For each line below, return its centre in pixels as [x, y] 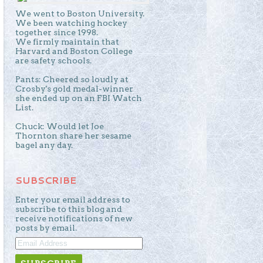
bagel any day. [44, 145]
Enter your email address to [73, 199]
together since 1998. [57, 32]
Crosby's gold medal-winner [74, 88]
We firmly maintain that [67, 41]
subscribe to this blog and [69, 209]
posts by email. [46, 227]
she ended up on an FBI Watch [79, 98]
